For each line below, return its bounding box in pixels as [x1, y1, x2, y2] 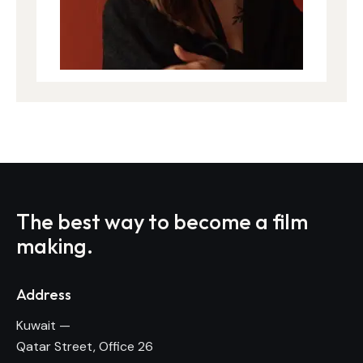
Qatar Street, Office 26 [16, 337, 153, 355]
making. [16, 233, 93, 260]
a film [255, 208, 308, 236]
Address [16, 285, 71, 305]
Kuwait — [16, 316, 70, 334]
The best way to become [16, 208, 255, 236]
